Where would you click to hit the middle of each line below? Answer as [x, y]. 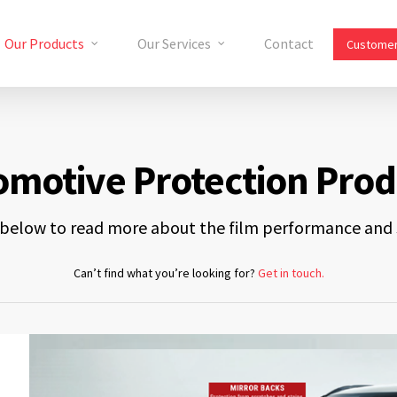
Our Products [44, 43]
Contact [289, 43]
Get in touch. [291, 273]
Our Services [174, 43]
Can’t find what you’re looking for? [165, 273]
